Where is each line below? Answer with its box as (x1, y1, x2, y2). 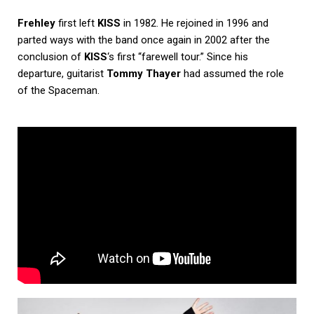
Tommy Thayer (107, 67, 181, 80)
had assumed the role (181, 67, 284, 80)
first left (55, 16, 97, 29)
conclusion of (18, 50, 84, 63)
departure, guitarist (18, 67, 107, 80)
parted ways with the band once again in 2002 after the (18, 33, 270, 46)
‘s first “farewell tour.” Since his (107, 50, 248, 63)
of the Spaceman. (18, 83, 100, 97)
